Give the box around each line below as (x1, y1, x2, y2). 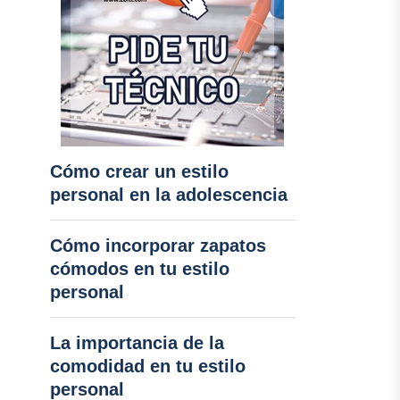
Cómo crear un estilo (49, 162, 229, 181)
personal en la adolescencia (49, 185, 287, 204)
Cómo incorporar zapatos (49, 236, 266, 255)
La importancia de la (49, 333, 224, 353)
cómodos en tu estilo (49, 259, 229, 279)
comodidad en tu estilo (49, 356, 246, 376)
